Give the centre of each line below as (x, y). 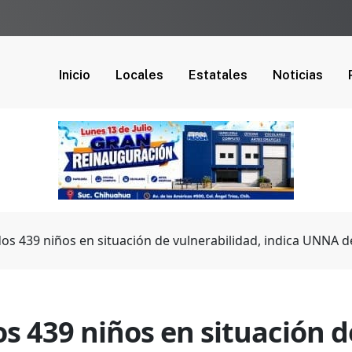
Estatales (218, 75)
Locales (139, 75)
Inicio (75, 75)
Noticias (298, 75)
